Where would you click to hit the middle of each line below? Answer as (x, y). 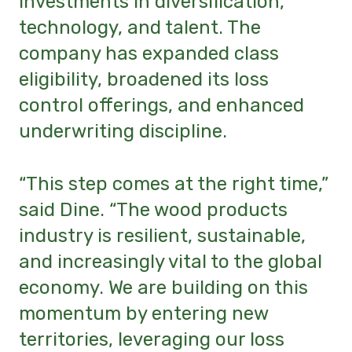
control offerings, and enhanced (161, 106)
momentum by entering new (143, 313)
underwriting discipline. (123, 132)
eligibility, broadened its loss (144, 80)
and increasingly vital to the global (170, 261)
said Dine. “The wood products (153, 209)
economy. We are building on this (163, 287)
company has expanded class (149, 54)
